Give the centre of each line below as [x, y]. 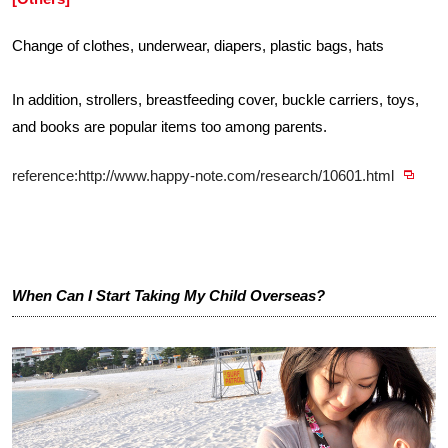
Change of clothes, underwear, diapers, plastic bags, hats [198, 45]
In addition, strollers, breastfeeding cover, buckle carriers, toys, [215, 99]
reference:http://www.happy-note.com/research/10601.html [203, 175]
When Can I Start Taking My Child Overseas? [168, 295]
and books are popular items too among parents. [169, 126]
